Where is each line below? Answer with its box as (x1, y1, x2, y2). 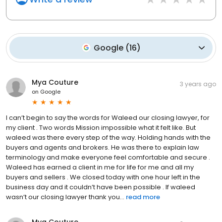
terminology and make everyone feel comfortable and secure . (6, 152, 210, 162)
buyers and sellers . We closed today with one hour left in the (6, 172, 200, 182)
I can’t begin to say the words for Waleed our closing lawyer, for (6, 112, 210, 122)
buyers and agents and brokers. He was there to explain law (6, 142, 199, 152)
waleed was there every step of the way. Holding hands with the (6, 132, 211, 142)
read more (126, 192, 160, 202)
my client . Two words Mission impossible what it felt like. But (6, 122, 196, 132)
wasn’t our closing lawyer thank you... (6, 192, 124, 202)
